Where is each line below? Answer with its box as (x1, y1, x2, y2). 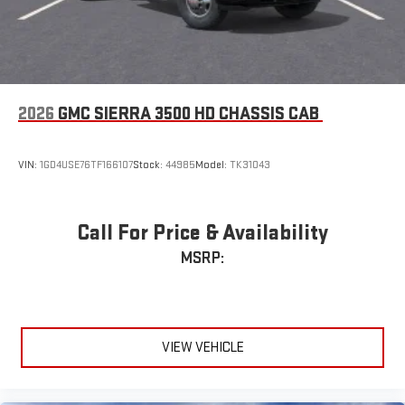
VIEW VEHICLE (161, 338, 244, 356)
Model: (195, 157, 230, 172)
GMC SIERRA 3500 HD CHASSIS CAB (58, 103, 319, 126)
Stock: (133, 157, 165, 172)
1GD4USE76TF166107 (40, 157, 133, 172)
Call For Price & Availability (77, 220, 328, 247)
